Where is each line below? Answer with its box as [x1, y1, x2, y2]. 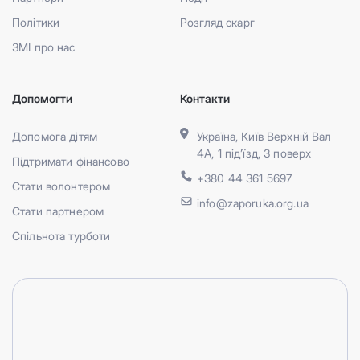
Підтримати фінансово [12, 154, 129, 169]
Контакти [180, 92, 230, 106]
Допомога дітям [12, 129, 97, 144]
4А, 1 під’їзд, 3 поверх [197, 146, 312, 161]
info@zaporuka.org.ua [197, 196, 309, 211]
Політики [12, 15, 60, 30]
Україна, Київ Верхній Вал [197, 129, 332, 144]
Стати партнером [12, 204, 104, 219]
